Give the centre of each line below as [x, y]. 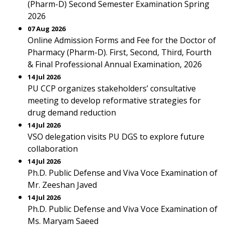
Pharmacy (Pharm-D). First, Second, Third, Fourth [120, 52]
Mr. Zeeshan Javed [62, 185]
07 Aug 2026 [46, 29]
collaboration [53, 149]
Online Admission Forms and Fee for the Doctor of [122, 40]
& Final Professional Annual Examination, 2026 [115, 64]
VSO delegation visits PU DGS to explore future [116, 137]
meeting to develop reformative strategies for [114, 100]
